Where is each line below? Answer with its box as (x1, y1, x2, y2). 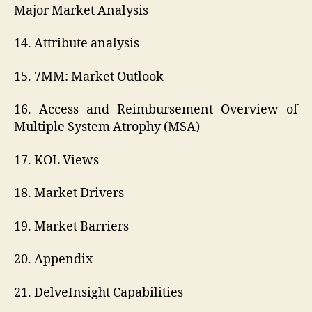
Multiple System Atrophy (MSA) (14, 119, 200, 136)
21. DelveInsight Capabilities (14, 284, 183, 301)
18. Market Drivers (14, 185, 124, 202)
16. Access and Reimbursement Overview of (14, 102, 298, 118)
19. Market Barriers (14, 218, 129, 235)
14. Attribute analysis (14, 36, 139, 52)
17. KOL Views (14, 152, 99, 169)
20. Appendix (14, 251, 93, 268)
